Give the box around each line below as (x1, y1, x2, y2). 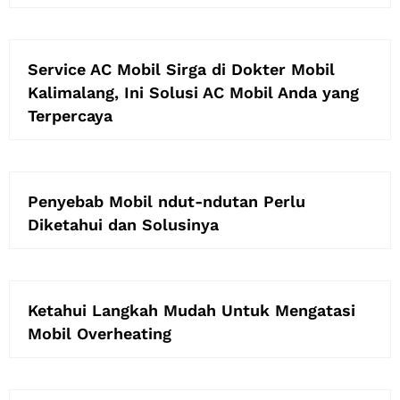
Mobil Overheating (28, 323, 171, 343)
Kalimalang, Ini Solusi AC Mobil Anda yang (28, 82, 359, 102)
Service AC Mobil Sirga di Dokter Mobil (28, 59, 335, 79)
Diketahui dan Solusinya (28, 214, 219, 234)
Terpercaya (28, 105, 112, 125)
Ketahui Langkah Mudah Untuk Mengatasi (28, 300, 355, 320)
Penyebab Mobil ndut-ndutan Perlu (28, 191, 305, 211)
